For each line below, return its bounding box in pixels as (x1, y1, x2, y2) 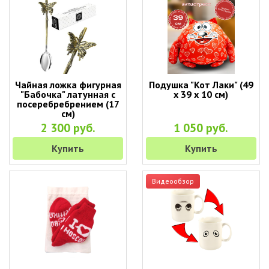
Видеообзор (151, 177, 194, 186)
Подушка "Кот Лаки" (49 (148, 79, 253, 91)
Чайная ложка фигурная (14, 79, 121, 91)
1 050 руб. (174, 120, 229, 136)
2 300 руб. (40, 120, 95, 136)
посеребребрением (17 (16, 98, 119, 110)
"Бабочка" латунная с (20, 88, 116, 100)
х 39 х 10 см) (174, 88, 229, 100)
